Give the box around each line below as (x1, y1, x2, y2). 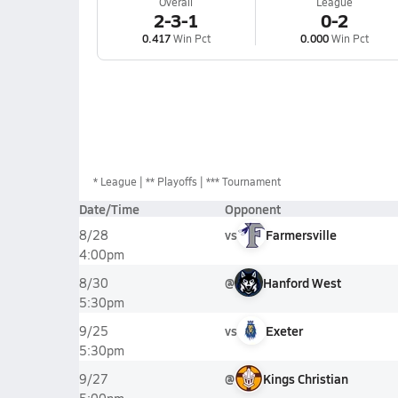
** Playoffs (145, 174, 197, 188)
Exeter (265, 322, 303, 339)
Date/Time (78, 200, 139, 218)
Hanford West (262, 274, 341, 291)
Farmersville (265, 226, 337, 243)
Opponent (224, 200, 281, 218)
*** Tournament (205, 174, 281, 188)
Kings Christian (262, 370, 348, 387)
